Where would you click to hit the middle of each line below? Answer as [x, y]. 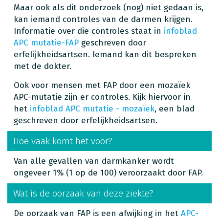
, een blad [175, 109]
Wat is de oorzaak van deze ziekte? [83, 193]
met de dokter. [43, 66]
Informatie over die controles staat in [89, 31]
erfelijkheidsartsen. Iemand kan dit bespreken [105, 54]
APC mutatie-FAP [46, 43]
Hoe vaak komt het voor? [63, 141]
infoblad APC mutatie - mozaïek [92, 109]
